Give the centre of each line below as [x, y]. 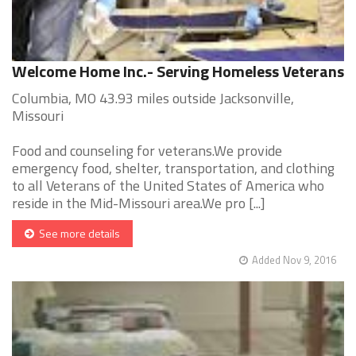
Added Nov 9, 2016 [294, 260]
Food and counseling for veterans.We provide [147, 151]
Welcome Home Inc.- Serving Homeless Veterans [178, 72]
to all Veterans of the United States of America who [168, 186]
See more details [77, 234]
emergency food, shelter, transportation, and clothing [173, 168]
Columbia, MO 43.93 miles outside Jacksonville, [153, 99]
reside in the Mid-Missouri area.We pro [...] [139, 203]
